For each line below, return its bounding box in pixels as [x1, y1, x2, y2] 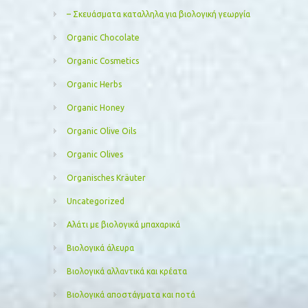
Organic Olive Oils [67, 126, 137, 136]
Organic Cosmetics [67, 56, 140, 66]
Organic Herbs [67, 80, 122, 89]
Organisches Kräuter [67, 173, 146, 183]
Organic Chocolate [67, 33, 140, 43]
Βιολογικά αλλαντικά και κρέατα [67, 267, 188, 276]
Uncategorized [67, 197, 125, 206]
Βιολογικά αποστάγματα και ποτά [67, 290, 196, 300]
